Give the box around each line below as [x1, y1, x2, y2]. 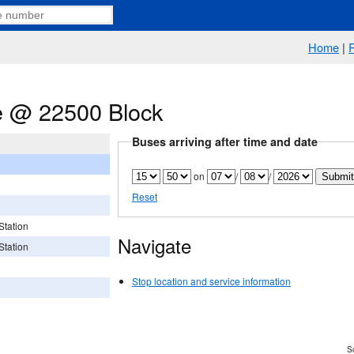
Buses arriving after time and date [131, 134, 318, 150]
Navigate [118, 232, 191, 260]
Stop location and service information [132, 274, 291, 288]
